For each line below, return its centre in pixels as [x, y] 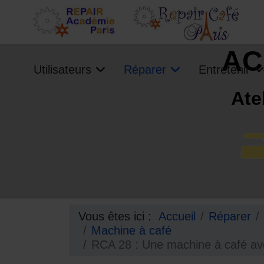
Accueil [177, 216]
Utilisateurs [62, 70]
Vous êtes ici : [118, 216]
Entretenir [224, 70]
